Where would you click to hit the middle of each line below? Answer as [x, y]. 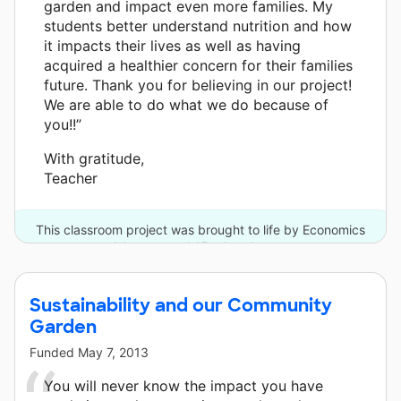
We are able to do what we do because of [186, 104]
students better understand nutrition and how [198, 26]
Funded [54, 352]
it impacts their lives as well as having [172, 45]
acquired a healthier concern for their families [198, 65]
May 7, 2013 [113, 352]
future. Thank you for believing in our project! [198, 85]
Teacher [71, 178]
